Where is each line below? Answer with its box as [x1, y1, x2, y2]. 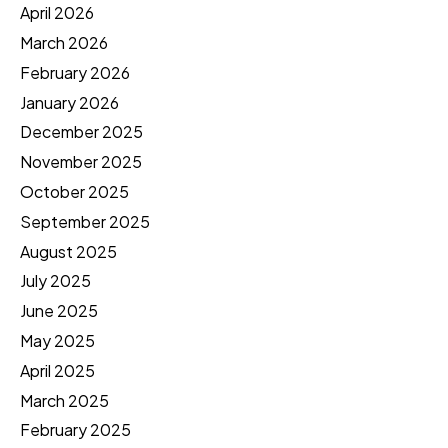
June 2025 [20, 300, 98, 322]
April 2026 [20, 2, 94, 24]
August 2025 [20, 240, 117, 262]
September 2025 [20, 210, 150, 232]
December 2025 [20, 121, 143, 143]
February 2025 [20, 419, 131, 441]
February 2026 [20, 61, 130, 83]
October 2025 [20, 180, 129, 202]
